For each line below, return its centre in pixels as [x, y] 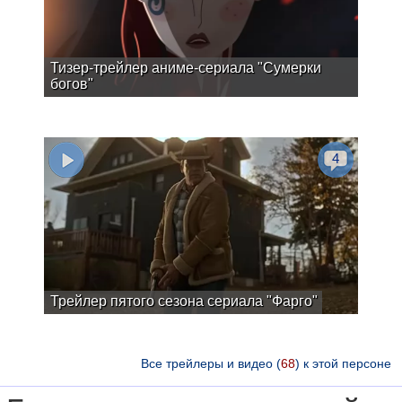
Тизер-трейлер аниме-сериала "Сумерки [186, 68]
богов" [72, 84]
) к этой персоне [343, 363]
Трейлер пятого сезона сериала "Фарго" [184, 301]
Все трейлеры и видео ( [211, 363]
